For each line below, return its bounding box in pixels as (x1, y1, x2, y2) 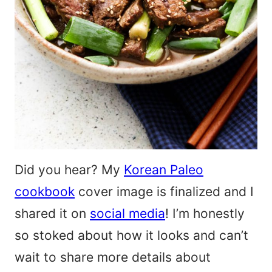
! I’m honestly (165, 206, 245, 222)
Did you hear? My (15, 162, 124, 178)
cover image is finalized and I (75, 184, 254, 200)
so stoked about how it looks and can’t (15, 228, 248, 243)
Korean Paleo (124, 162, 203, 178)
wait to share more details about (15, 250, 211, 265)
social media (90, 206, 165, 222)
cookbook (15, 184, 75, 200)
